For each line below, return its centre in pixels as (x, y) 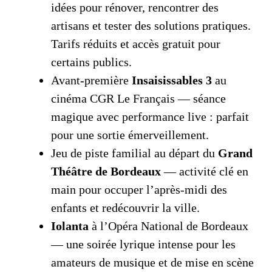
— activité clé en (205, 172)
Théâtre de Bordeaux (106, 172)
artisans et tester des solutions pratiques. (151, 26)
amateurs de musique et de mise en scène (152, 263)
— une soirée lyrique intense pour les (143, 244)
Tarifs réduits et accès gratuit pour (136, 44)
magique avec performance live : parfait (150, 117)
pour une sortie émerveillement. (130, 135)
